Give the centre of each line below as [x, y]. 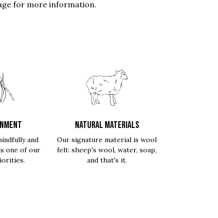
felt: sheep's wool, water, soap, [107, 150]
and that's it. [107, 160]
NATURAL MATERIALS [107, 125]
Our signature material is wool [107, 140]
